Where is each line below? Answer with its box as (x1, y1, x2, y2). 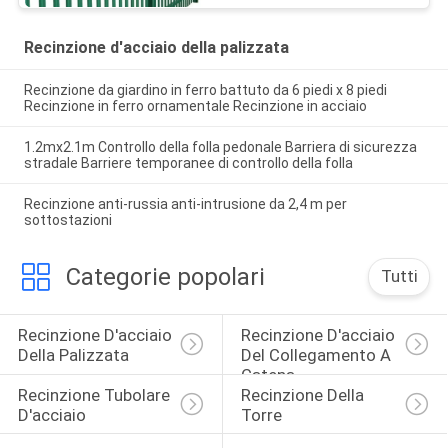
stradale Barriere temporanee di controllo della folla (23, 155, 353, 172)
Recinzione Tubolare (17, 385, 174, 406)
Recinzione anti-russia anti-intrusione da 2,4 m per (23, 196, 347, 213)
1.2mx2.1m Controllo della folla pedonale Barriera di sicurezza (23, 139, 417, 156)
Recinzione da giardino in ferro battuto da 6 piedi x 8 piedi (23, 82, 387, 99)
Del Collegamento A (240, 345, 395, 366)
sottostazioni (23, 212, 112, 229)
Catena (240, 365, 295, 386)
